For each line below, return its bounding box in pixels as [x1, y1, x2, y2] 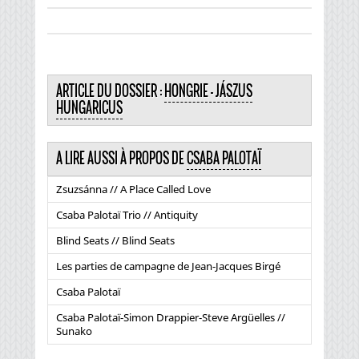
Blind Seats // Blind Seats [56, 232, 175, 248]
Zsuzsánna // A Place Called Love [56, 181, 211, 196]
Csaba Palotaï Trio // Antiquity [56, 207, 198, 222]
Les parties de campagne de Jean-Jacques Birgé [56, 258, 280, 273]
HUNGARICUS [56, 97, 123, 119]
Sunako [56, 323, 92, 338]
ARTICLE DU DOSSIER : [56, 80, 164, 102]
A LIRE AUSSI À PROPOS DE [56, 147, 187, 169]
